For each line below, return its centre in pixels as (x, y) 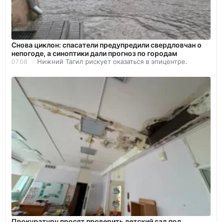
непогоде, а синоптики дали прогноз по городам (94, 53)
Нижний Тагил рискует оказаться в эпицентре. (112, 61)
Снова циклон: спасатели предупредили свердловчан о (107, 45)
